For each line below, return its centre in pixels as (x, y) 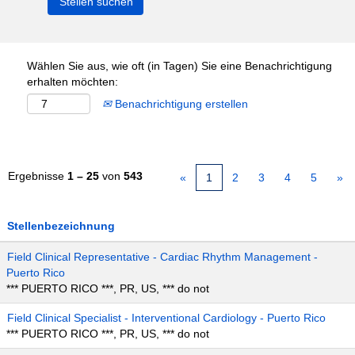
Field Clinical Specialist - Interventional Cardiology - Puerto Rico (166, 318)
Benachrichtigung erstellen (180, 104)
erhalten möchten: (73, 82)
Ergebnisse (38, 176)
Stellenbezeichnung (61, 226)
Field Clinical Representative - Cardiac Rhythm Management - (162, 257)
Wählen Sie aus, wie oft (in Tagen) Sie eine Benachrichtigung (179, 66)
